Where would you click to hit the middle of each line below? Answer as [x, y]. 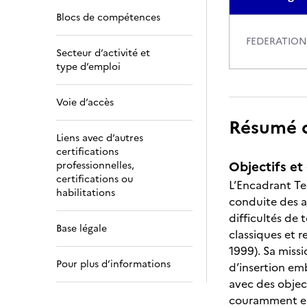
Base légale [82, 229]
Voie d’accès [85, 102]
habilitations [86, 193]
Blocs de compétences [108, 17]
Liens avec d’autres [100, 138]
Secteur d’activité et [103, 53]
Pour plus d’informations [113, 264]
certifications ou [95, 179]
